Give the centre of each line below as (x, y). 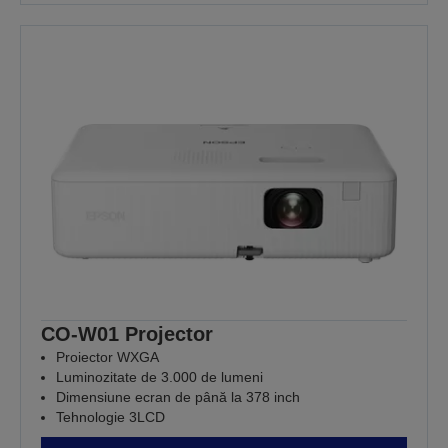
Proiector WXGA (107, 356)
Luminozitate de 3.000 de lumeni (159, 376)
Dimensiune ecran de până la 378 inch (178, 396)
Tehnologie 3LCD (110, 416)
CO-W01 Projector (127, 333)
